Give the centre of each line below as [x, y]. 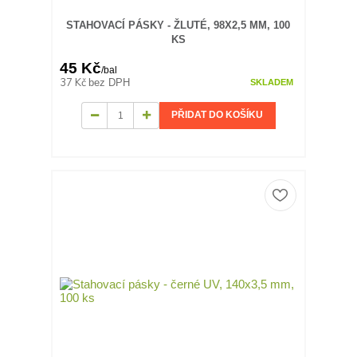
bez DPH [110, 83]
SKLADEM [271, 82]
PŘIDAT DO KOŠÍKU [218, 115]
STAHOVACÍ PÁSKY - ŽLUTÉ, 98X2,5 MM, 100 [178, 25]
